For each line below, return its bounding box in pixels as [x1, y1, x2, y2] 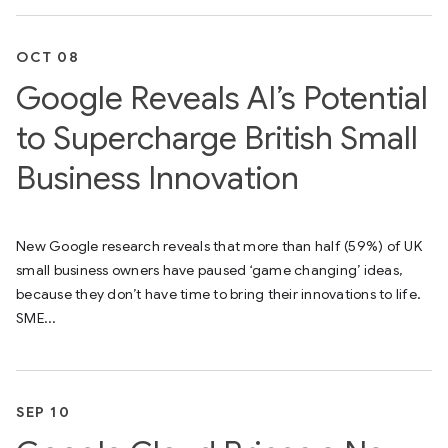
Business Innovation [16, 158, 299, 198]
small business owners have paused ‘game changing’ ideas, [16, 261, 402, 279]
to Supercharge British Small [16, 118, 418, 158]
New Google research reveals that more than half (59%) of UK [16, 237, 422, 255]
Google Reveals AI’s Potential [16, 78, 428, 118]
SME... [16, 309, 57, 327]
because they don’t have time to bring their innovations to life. [16, 285, 421, 303]
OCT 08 [16, 48, 79, 66]
